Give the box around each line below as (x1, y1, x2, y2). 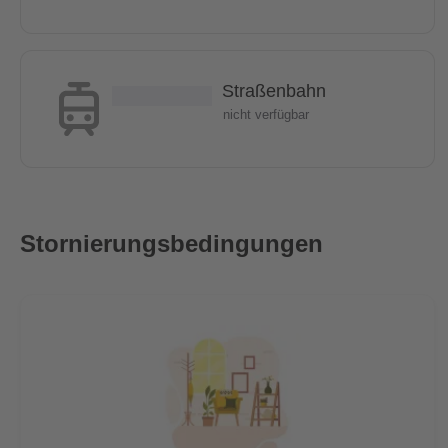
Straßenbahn (222, 81, 326, 101)
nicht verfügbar (223, 107, 309, 122)
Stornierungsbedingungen (20, 230, 323, 257)
